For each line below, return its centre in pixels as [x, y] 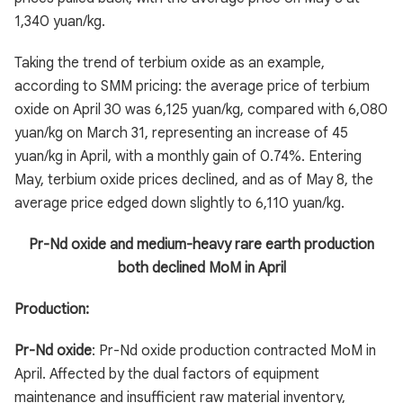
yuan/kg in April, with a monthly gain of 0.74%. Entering [188, 157]
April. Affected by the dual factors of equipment [167, 374]
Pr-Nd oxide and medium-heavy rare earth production [201, 245]
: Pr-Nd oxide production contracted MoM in [234, 351]
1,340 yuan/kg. [60, 22]
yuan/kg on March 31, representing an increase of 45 [181, 133]
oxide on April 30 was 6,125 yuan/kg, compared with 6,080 [201, 110]
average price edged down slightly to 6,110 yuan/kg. [179, 203]
